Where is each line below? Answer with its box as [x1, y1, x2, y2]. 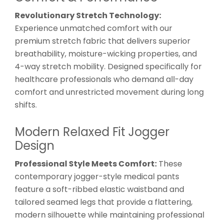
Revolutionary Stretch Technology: [15, 9, 161, 21]
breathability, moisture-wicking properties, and [15, 48, 197, 59]
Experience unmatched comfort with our [15, 22, 172, 34]
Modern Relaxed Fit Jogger [15, 123, 169, 140]
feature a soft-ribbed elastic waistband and [15, 183, 184, 195]
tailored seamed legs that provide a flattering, [15, 196, 192, 208]
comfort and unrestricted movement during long [15, 86, 204, 98]
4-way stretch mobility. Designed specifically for [15, 60, 202, 72]
